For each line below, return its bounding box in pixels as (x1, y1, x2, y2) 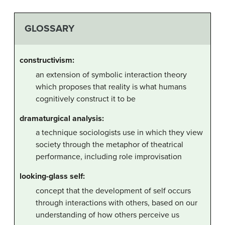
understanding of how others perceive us (36, 210, 179, 220)
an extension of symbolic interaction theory (36, 69, 187, 80)
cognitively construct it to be (36, 93, 136, 104)
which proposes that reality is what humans (36, 81, 186, 92)
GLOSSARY (24, 23, 74, 35)
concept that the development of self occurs (36, 186, 191, 196)
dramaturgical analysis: (20, 113, 104, 124)
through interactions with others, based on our (36, 198, 197, 208)
